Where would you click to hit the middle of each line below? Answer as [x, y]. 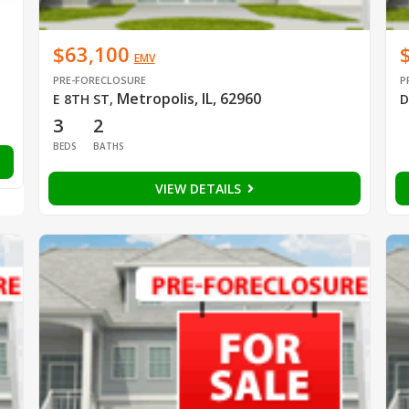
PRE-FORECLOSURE [99, 79]
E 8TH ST [81, 99]
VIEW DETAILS [199, 188]
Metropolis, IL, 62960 [189, 98]
